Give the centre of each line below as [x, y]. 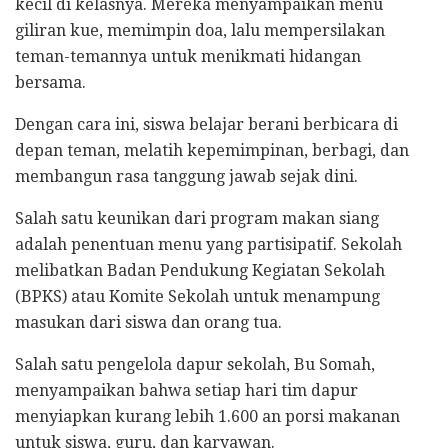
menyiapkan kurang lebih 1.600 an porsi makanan [207, 416]
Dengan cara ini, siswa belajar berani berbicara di [206, 124]
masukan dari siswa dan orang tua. [148, 322]
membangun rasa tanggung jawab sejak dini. [186, 176]
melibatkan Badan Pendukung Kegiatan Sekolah [200, 270]
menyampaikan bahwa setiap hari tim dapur [186, 390]
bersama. [50, 82]
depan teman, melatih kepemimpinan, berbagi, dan [212, 150]
